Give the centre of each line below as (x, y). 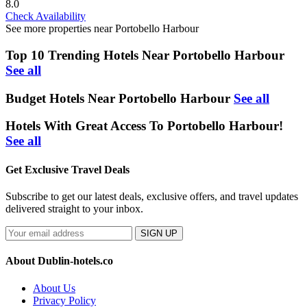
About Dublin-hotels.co (59, 261)
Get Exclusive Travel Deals (67, 169)
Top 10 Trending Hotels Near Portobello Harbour (145, 55)
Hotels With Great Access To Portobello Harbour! (144, 126)
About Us (54, 288)
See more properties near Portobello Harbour (102, 29)
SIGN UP (159, 233)
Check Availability (46, 16)
